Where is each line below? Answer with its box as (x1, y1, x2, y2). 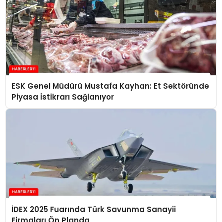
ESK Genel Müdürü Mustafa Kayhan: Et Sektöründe (11, 81, 210, 92)
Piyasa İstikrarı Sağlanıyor (11, 92, 114, 103)
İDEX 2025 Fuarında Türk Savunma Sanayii (11, 204, 176, 215)
